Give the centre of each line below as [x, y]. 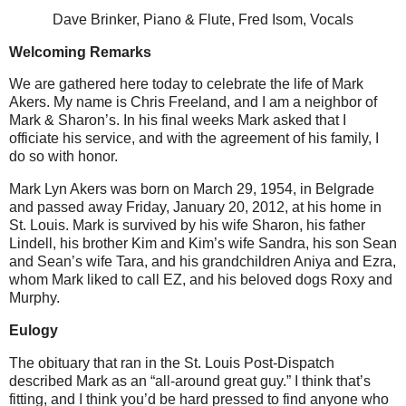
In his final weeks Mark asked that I [235, 121]
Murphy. [34, 298]
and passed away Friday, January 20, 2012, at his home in [195, 208]
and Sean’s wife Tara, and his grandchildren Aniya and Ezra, [203, 262]
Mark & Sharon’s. [64, 121]
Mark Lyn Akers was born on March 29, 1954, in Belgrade [192, 189]
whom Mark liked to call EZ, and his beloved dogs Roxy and [201, 280]
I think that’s [333, 381]
